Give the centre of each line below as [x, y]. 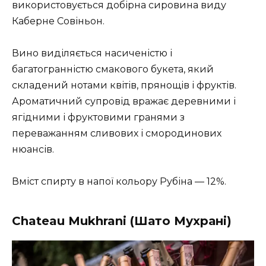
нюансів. [33, 149]
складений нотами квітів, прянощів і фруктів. [124, 85]
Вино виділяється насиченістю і [92, 53]
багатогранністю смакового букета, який [113, 69]
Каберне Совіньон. [58, 21]
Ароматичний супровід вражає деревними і [124, 101]
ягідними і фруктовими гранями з [98, 117]
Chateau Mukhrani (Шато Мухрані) [122, 221]
